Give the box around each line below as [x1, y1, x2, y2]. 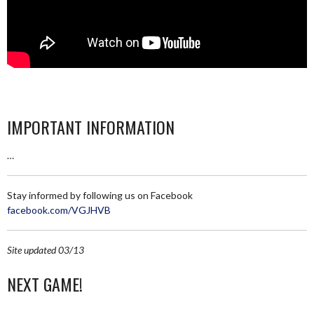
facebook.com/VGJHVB [7, 204, 111, 216]
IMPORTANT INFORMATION [7, 114, 175, 139]
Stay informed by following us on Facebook [7, 189, 193, 201]
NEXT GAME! [7, 271, 83, 296]
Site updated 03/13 [7, 244, 84, 256]
